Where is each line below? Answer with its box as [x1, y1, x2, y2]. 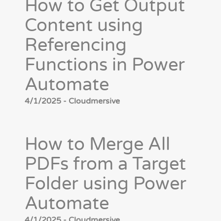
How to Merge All [25, 134, 170, 155]
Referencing [25, 35, 127, 56]
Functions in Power [25, 54, 185, 76]
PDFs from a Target [25, 153, 186, 175]
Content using [25, 15, 143, 37]
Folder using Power [25, 173, 186, 195]
